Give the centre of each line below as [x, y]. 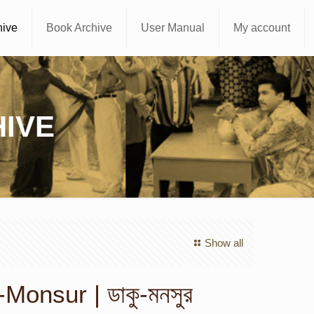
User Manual [173, 28]
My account [262, 28]
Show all [224, 243]
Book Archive [80, 28]
